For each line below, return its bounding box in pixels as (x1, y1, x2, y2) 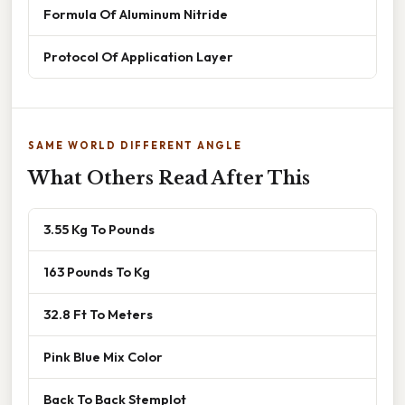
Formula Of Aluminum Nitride (43, 5, 228, 24)
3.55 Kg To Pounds (43, 221, 155, 239)
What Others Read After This (28, 167, 310, 190)
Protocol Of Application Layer (43, 48, 233, 66)
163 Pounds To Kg (43, 263, 150, 281)
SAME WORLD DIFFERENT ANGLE (28, 139, 242, 153)
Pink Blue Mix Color (43, 348, 163, 366)
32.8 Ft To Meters (43, 306, 153, 324)
